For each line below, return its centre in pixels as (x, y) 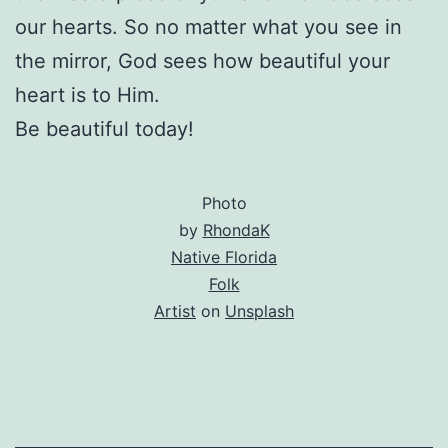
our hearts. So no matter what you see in (208, 26)
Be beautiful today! (104, 128)
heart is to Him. (87, 94)
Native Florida (224, 256)
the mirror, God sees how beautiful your (202, 60)
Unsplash (259, 310)
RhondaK (236, 229)
